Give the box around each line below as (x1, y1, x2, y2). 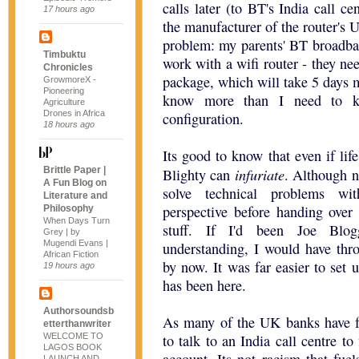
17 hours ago (43, 4, 95, 14)
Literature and (43, 190, 107, 201)
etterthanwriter (43, 318, 111, 329)
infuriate (234, 164, 284, 184)
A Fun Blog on (43, 177, 107, 188)
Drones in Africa (43, 108, 105, 118)
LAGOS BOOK (43, 342, 102, 352)
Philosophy (43, 203, 94, 214)
